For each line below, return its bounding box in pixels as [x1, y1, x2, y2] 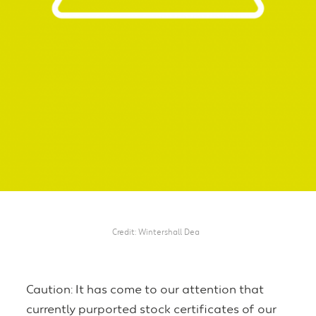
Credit [112, 229, 135, 237]
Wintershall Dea [138, 229, 200, 237]
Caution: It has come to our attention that [26, 284, 264, 297]
